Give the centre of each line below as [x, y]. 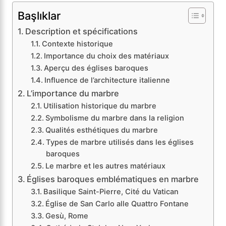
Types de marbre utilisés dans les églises [120, 143]
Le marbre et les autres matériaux [105, 166]
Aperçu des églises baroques [96, 68]
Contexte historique [77, 44]
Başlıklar [39, 15]
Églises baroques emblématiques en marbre [113, 179]
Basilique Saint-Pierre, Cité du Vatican [111, 192]
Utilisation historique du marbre [100, 106]
